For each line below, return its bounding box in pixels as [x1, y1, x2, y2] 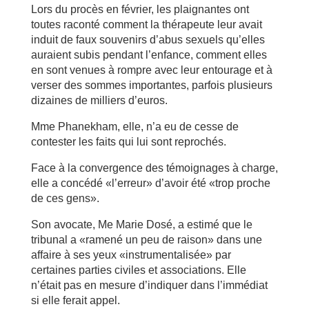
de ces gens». [30, 192, 99, 204]
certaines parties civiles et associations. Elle [30, 263, 246, 276]
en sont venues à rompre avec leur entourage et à [30, 63, 272, 76]
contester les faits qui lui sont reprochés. [30, 135, 226, 148]
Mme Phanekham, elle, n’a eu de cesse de [30, 120, 239, 132]
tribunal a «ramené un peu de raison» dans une [30, 233, 262, 246]
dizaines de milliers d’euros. [30, 94, 168, 106]
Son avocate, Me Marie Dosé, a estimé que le [30, 218, 252, 230]
